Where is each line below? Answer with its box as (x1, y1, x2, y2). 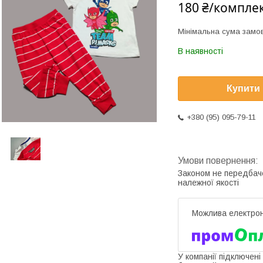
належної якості (178, 178, 239, 188)
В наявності (178, 46, 223, 56)
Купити (227, 83, 260, 94)
